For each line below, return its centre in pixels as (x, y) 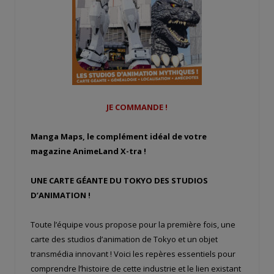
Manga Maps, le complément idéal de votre (119, 136)
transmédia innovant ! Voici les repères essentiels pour (133, 254)
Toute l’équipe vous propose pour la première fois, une (133, 225)
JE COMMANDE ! (137, 107)
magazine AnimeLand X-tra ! (88, 151)
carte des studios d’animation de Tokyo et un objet (124, 239)
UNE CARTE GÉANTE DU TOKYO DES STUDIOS (119, 181)
